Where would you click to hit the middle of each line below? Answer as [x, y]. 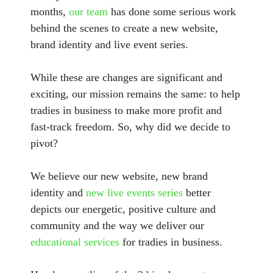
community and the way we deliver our [117, 225]
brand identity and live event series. [109, 44]
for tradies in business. [171, 242]
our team [88, 12]
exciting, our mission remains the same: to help [135, 94]
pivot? [44, 143]
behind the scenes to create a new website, [124, 28]
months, [50, 12]
